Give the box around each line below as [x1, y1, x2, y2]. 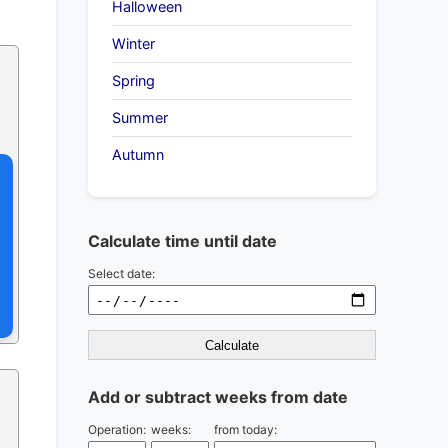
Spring [112, 72, 155, 89]
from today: [214, 422, 277, 437]
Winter [112, 35, 155, 52]
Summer [112, 109, 168, 126]
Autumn [112, 146, 164, 163]
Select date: [88, 266, 155, 281]
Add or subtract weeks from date [88, 387, 348, 407]
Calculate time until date [88, 231, 277, 251]
